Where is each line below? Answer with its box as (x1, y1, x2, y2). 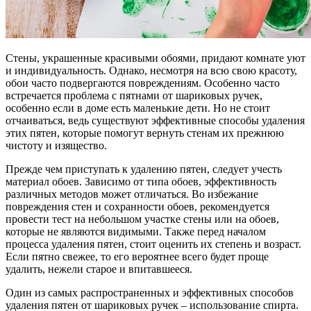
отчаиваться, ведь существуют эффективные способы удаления (6, 114, 305, 126)
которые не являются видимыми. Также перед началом (6, 225, 266, 237)
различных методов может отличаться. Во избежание (6, 187, 258, 200)
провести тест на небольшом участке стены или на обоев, (6, 212, 279, 225)
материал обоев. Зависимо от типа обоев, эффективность (6, 175, 276, 187)
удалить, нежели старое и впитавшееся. (6, 262, 192, 275)
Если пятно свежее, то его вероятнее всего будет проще (6, 250, 269, 262)
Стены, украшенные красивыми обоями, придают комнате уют (6, 51, 305, 64)
